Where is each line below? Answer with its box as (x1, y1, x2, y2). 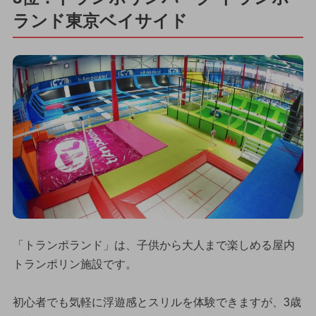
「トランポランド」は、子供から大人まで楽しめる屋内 (12, 238, 295, 251)
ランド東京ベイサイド (12, 11, 188, 30)
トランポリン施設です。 (12, 257, 137, 270)
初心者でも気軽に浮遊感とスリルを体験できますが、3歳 (12, 296, 301, 308)
